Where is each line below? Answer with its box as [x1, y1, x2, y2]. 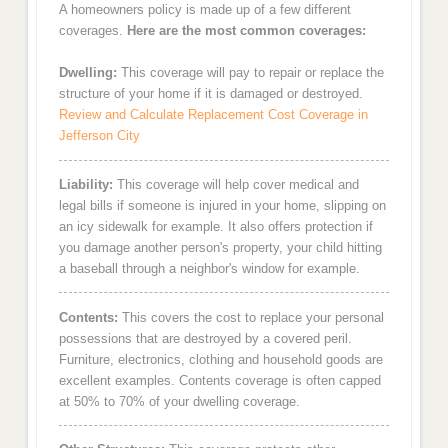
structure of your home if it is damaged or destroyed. [58, 86, 363, 102]
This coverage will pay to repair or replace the [116, 65, 384, 81]
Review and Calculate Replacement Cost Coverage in [58, 107, 368, 123]
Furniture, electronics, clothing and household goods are [58, 351, 383, 367]
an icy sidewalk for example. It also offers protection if [58, 218, 373, 234]
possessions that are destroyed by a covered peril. [58, 330, 352, 346]
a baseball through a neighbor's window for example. [58, 260, 360, 276]
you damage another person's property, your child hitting [58, 239, 382, 255]
